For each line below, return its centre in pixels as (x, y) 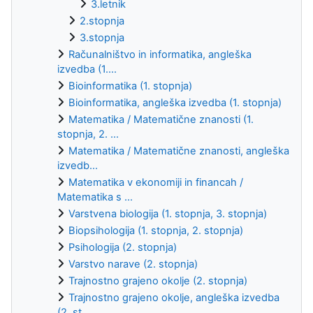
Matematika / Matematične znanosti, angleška (179, 151)
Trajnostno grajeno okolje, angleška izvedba (174, 297)
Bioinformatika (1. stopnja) (130, 86)
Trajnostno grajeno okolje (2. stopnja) (158, 281)
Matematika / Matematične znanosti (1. (161, 119)
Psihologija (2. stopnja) (123, 247)
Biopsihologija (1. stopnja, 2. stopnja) (156, 230)
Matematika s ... (95, 197)
